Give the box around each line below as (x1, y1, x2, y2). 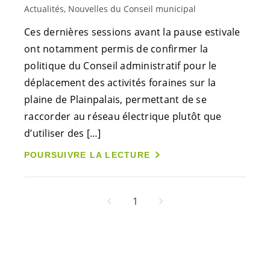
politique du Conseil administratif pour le (24, 58, 217, 72)
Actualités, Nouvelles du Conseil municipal (24, 2, 196, 14)
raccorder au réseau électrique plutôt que (24, 109, 222, 123)
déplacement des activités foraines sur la (24, 75, 216, 89)
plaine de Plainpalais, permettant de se (24, 92, 207, 106)
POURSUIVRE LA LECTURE (24, 150, 151, 160)
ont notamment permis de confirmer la (24, 42, 208, 55)
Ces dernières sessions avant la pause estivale (24, 25, 240, 39)
